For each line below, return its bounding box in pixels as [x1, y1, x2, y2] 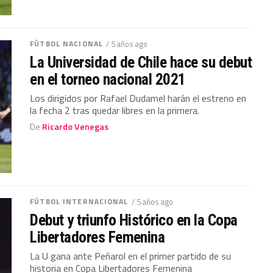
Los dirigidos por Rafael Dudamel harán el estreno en [30, 90, 247, 105]
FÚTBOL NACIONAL [30, 37, 103, 49]
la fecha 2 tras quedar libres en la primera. [30, 102, 200, 118]
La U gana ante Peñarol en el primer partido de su [30, 249, 232, 264]
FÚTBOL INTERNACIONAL [30, 196, 129, 208]
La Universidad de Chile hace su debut [30, 52, 252, 71]
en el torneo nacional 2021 [30, 69, 186, 88]
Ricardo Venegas [42, 119, 109, 133]
